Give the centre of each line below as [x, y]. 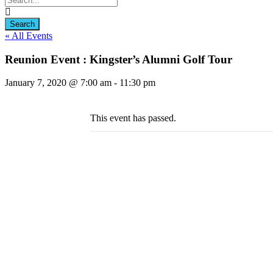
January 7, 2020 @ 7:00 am [58, 83]
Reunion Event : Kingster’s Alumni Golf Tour [119, 59]
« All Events [29, 36]
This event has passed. [133, 118]
